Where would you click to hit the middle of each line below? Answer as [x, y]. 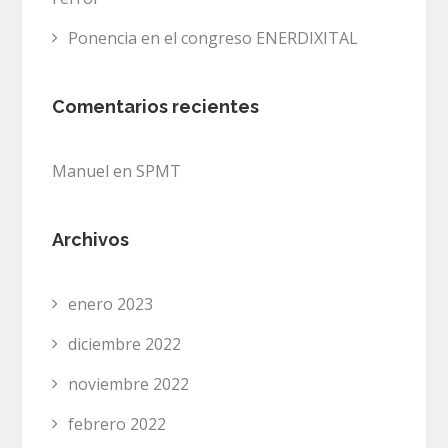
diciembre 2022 [125, 343]
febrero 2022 [117, 423]
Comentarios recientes [156, 106]
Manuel [81, 170]
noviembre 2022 [129, 383]
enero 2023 [111, 303]
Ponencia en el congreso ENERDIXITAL [213, 37]
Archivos [91, 239]
